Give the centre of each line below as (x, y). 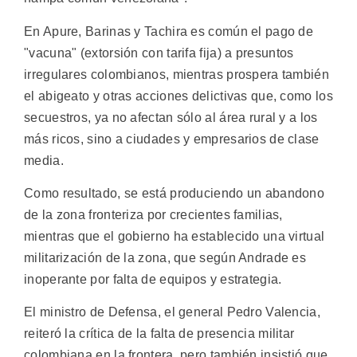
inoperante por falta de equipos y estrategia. (153, 280)
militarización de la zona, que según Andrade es (165, 258)
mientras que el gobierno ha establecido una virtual (175, 237)
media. (44, 160)
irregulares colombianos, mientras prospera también (177, 74)
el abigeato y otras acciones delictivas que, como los (178, 96)
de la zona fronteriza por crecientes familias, (153, 215)
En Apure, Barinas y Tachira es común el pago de (169, 31)
